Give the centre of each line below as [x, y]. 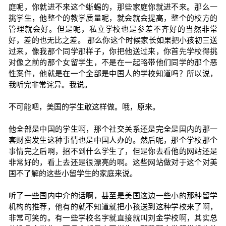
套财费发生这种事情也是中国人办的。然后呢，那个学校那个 [113, 140]
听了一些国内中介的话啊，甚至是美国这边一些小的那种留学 [113, 195]
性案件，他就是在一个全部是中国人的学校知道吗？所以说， [113, 73]
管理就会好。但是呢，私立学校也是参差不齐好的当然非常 [113, 29]
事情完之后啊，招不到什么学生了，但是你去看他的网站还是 [113, 151]
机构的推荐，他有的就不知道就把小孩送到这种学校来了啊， [113, 207]
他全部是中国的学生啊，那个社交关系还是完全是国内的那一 [113, 129]
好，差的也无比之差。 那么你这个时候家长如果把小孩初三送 [113, 40]
